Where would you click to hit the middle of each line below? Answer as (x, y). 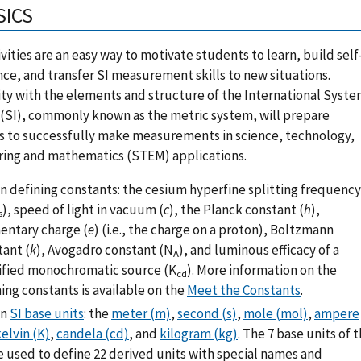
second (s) (207, 314)
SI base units (47, 314)
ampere (337, 314)
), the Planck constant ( (237, 210)
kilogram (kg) (199, 334)
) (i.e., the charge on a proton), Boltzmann (214, 230)
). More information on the (262, 270)
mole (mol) (276, 314)
